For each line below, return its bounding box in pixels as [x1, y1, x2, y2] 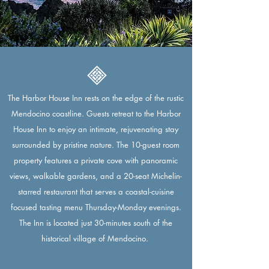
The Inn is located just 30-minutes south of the [19, 217, 172, 228]
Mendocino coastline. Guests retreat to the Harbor [11, 108, 181, 119]
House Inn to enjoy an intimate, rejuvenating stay [13, 124, 178, 134]
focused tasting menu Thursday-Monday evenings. [10, 202, 181, 213]
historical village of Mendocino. [41, 233, 151, 244]
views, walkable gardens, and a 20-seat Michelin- [10, 171, 182, 181]
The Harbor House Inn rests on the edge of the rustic [8, 92, 184, 103]
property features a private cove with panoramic [14, 155, 178, 166]
